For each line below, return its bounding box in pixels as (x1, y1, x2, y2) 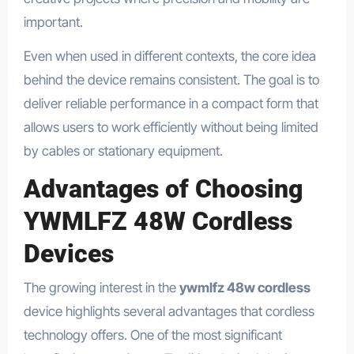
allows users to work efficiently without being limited (23, 119, 318, 136)
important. (23, 14, 83, 31)
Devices (23, 239, 114, 269)
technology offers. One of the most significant (23, 326, 282, 343)
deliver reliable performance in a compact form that (23, 96, 318, 112)
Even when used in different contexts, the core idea (23, 48, 316, 65)
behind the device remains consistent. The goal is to (23, 72, 319, 88)
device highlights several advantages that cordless (23, 303, 314, 319)
